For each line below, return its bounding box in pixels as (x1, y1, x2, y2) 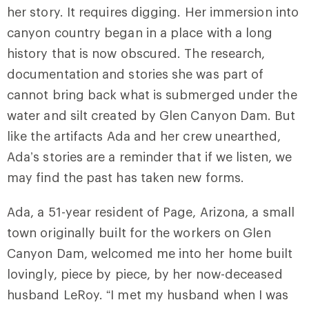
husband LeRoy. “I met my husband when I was (7, 286, 289, 302)
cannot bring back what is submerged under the (7, 86, 297, 102)
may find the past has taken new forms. (7, 169, 245, 185)
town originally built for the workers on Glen (7, 224, 271, 240)
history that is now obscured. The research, (7, 45, 266, 61)
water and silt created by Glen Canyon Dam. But (7, 107, 295, 123)
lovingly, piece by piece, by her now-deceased (7, 266, 283, 281)
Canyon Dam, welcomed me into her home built (7, 245, 293, 261)
